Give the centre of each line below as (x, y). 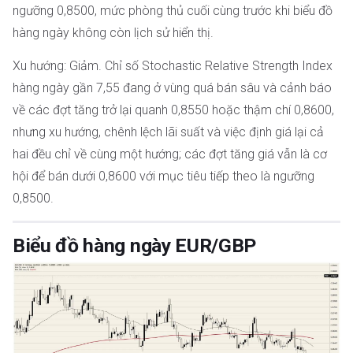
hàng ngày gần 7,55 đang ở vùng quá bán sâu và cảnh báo (172, 87)
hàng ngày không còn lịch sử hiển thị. (113, 32)
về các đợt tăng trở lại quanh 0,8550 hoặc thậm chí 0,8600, (173, 110)
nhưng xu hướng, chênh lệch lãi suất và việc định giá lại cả (168, 132)
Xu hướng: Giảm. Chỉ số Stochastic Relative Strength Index (173, 65)
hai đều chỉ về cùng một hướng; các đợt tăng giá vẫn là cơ (170, 154)
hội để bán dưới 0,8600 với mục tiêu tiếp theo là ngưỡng (163, 176)
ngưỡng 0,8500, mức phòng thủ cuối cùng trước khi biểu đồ (173, 10)
